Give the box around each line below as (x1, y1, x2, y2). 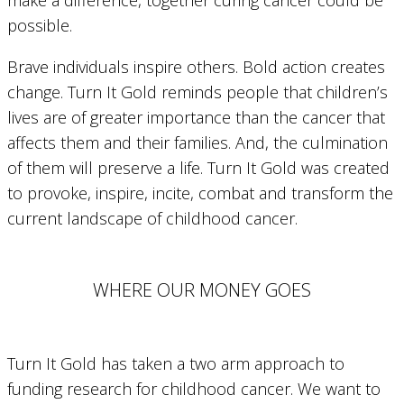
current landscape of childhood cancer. (7, 207, 298, 229)
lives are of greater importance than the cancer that (7, 106, 385, 128)
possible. (7, 14, 72, 36)
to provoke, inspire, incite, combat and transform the (7, 181, 393, 204)
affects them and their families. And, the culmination (7, 131, 388, 153)
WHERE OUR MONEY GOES (93, 278, 311, 303)
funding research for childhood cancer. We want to (7, 377, 381, 399)
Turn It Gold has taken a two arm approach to (7, 352, 344, 374)
